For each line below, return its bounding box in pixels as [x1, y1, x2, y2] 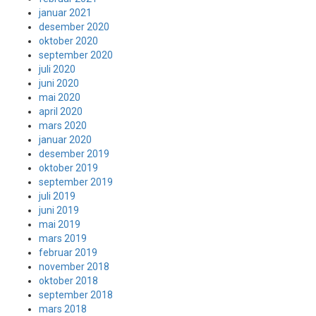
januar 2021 [39, 7, 92, 18]
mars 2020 [39, 120, 87, 131]
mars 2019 [39, 233, 87, 244]
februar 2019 [39, 247, 97, 258]
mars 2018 [39, 303, 87, 315]
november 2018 [39, 261, 109, 272]
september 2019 [39, 176, 113, 188]
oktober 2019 [39, 162, 98, 174]
